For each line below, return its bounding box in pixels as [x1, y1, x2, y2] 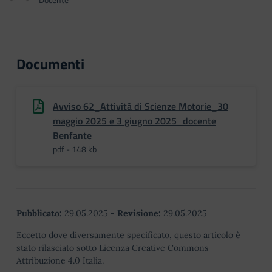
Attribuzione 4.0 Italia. [16, 255, 104, 266]
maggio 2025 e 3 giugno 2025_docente [53, 114, 216, 128]
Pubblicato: [16, 208, 62, 219]
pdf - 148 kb [53, 143, 97, 155]
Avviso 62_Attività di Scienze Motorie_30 [53, 99, 228, 114]
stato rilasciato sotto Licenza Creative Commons [16, 242, 209, 253]
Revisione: [117, 208, 161, 219]
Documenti [16, 53, 84, 75]
